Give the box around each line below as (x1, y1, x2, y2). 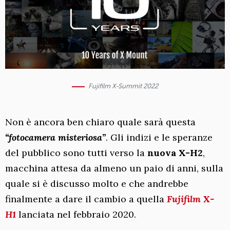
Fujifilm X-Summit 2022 (88, 82, 158, 90)
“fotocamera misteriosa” (5, 131, 106, 144)
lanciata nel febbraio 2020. (16, 208, 136, 221)
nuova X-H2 (147, 147, 203, 159)
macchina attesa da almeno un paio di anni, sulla (5, 162, 223, 175)
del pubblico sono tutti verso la (5, 147, 147, 159)
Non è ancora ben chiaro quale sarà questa (5, 116, 196, 128)
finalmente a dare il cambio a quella (5, 193, 167, 205)
